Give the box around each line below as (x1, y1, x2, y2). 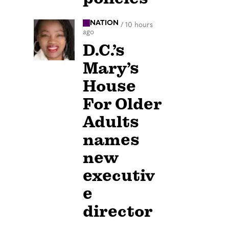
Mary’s (83, 58, 139, 79)
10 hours (125, 21, 153, 29)
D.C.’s (83, 40, 125, 61)
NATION (90, 19, 119, 27)
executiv (83, 166, 155, 186)
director (83, 201, 153, 222)
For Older (83, 94, 162, 114)
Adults (83, 112, 139, 132)
